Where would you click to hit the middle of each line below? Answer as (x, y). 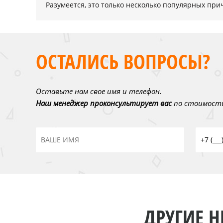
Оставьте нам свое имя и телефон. (99, 91)
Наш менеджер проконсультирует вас (104, 103)
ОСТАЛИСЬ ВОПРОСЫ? (123, 61)
